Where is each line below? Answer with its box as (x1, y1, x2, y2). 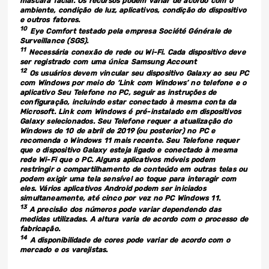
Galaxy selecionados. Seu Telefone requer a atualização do (20, 117, 232, 126)
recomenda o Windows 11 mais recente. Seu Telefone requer (20, 136, 239, 145)
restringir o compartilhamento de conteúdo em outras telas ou (20, 165, 247, 174)
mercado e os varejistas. (20, 246, 108, 255)
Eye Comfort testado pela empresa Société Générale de (27, 27, 232, 36)
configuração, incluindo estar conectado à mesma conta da (20, 98, 237, 107)
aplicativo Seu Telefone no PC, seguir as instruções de (20, 88, 217, 97)
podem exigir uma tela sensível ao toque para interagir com (20, 175, 237, 184)
